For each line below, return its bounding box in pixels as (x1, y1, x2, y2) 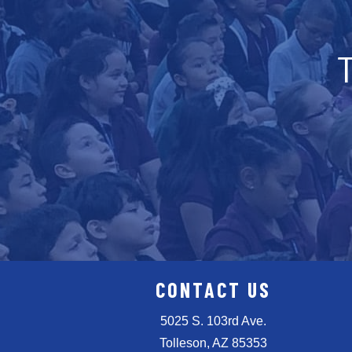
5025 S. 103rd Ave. (160, 314, 267, 328)
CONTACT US (156, 277, 272, 302)
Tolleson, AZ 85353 (159, 336, 268, 350)
